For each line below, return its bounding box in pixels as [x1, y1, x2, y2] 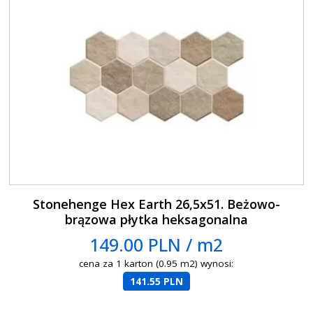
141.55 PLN [129, 275, 183, 288]
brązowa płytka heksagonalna [64, 210, 248, 228]
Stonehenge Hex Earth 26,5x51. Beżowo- [32, 195, 280, 212]
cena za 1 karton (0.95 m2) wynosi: [79, 256, 234, 270]
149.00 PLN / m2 [89, 232, 224, 256]
